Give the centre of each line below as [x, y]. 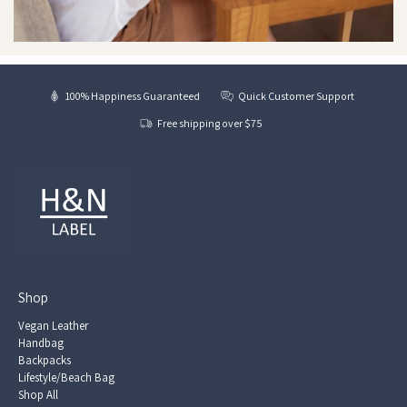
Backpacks [45, 361]
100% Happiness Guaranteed [133, 95]
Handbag [41, 343]
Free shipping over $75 [210, 123]
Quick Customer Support [297, 95]
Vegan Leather [53, 326]
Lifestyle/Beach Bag [66, 378]
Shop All [38, 395]
